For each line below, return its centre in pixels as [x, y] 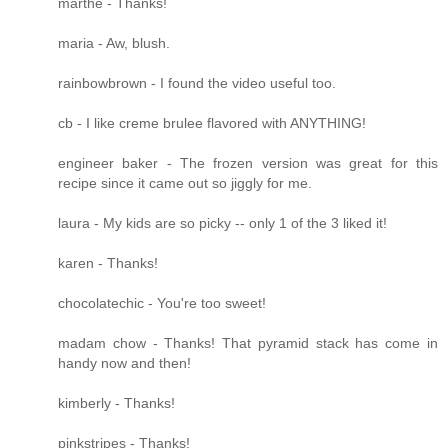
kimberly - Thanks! [116, 403]
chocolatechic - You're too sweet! [162, 303]
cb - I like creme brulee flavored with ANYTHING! [212, 123]
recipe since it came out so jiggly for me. [185, 183]
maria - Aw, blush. [114, 43]
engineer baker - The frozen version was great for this [248, 163]
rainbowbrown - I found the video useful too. [197, 83]
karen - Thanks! [108, 263]
